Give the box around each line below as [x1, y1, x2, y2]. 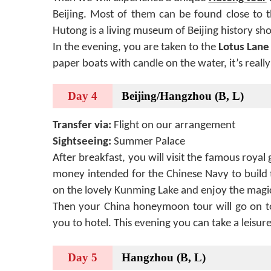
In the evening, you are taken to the [53, 42, 218, 53]
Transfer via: [53, 120, 114, 131]
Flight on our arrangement [114, 120, 235, 131]
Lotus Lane [218, 42, 269, 53]
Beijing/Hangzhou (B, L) [122, 90, 244, 102]
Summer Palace [111, 136, 185, 148]
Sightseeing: [53, 136, 111, 148]
